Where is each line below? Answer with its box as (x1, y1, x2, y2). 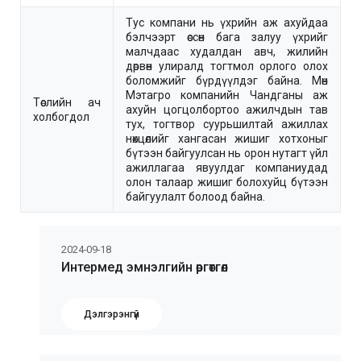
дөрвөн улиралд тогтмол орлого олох (126, 59, 328, 73)
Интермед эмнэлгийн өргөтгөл (61, 259, 228, 275)
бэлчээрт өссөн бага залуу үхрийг (126, 30, 328, 44)
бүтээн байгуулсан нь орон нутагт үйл (126, 146, 328, 160)
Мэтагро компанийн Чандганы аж (126, 88, 328, 102)
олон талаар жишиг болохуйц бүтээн (126, 175, 328, 189)
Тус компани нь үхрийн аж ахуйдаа (126, 15, 328, 29)
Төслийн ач (33, 95, 101, 109)
